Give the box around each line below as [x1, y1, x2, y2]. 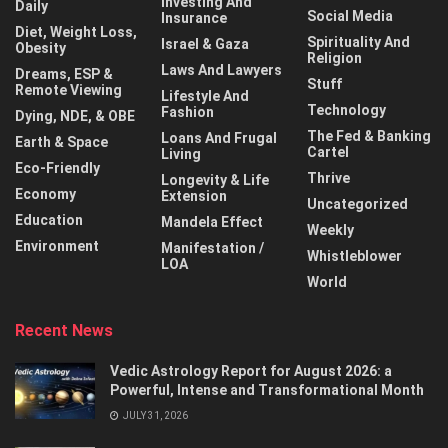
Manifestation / [161, 240, 264, 256]
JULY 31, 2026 [121, 410, 188, 421]
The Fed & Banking [307, 128, 431, 144]
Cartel [307, 144, 349, 160]
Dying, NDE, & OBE [15, 108, 135, 124]
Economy [15, 186, 76, 202]
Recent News [15, 321, 113, 340]
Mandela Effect [161, 214, 263, 230]
